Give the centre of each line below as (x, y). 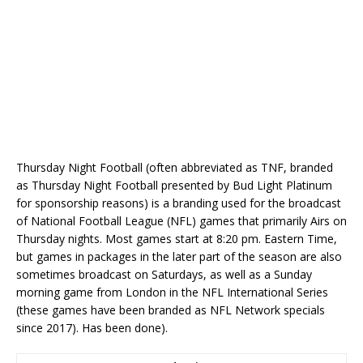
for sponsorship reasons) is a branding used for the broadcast (179, 203)
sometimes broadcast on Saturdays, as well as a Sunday (164, 275)
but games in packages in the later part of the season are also (179, 257)
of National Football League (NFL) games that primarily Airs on (181, 221)
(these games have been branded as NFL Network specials (171, 310)
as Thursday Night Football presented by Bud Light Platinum (174, 186)
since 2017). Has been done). (92, 328)
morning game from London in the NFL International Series (172, 293)
